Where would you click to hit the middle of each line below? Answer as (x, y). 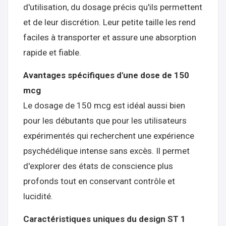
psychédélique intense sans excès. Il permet (106, 151)
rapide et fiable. (52, 52)
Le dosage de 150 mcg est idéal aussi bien (104, 105)
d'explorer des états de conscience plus (98, 166)
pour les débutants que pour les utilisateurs (105, 121)
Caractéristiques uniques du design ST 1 (104, 219)
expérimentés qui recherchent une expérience (109, 136)
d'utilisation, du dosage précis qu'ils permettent (113, 7)
